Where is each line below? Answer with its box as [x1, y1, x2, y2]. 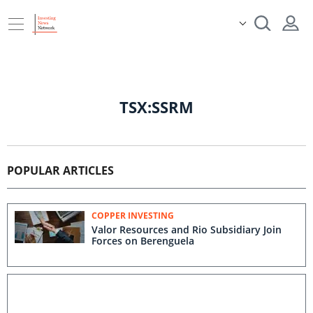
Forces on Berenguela [92, 234, 194, 247]
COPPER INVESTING [92, 210, 174, 221]
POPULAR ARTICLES [7, 163, 114, 178]
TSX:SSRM [119, 96, 194, 117]
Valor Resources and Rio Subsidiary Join [92, 223, 282, 236]
